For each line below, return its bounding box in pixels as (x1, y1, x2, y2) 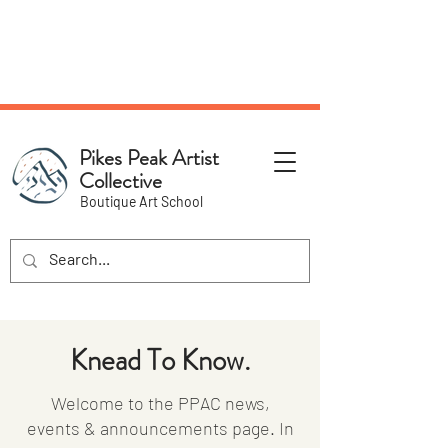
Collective (79, 166, 162, 196)
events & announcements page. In (26, 417, 294, 439)
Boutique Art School (80, 193, 203, 210)
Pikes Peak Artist (79, 143, 219, 173)
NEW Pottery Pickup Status (40, 31, 280, 53)
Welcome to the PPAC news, (50, 392, 270, 414)
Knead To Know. (70, 340, 250, 381)
